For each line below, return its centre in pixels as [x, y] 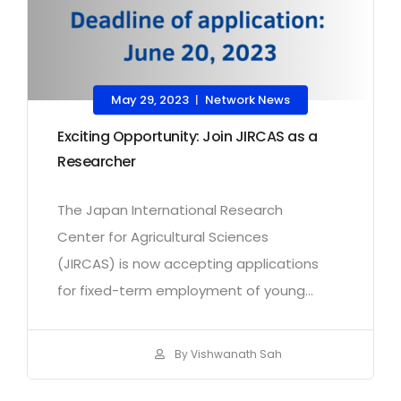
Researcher [96, 162]
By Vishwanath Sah [227, 354]
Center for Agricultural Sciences [163, 237]
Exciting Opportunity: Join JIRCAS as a [187, 137]
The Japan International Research [170, 210]
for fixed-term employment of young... [185, 291]
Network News [247, 100]
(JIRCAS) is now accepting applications [188, 264]
